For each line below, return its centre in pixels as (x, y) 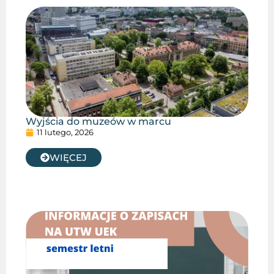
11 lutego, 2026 (65, 132)
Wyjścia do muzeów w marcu (98, 121)
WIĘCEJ (68, 157)
